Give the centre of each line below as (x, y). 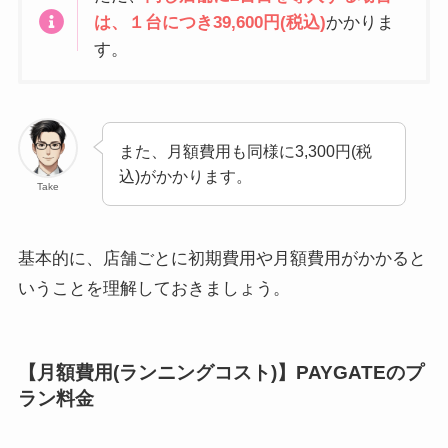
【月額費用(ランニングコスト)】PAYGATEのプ (220, 373)
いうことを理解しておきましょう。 (153, 288)
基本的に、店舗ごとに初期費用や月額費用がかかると (221, 258)
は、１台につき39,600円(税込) (210, 22)
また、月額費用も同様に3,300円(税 (246, 150)
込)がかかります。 (186, 175)
